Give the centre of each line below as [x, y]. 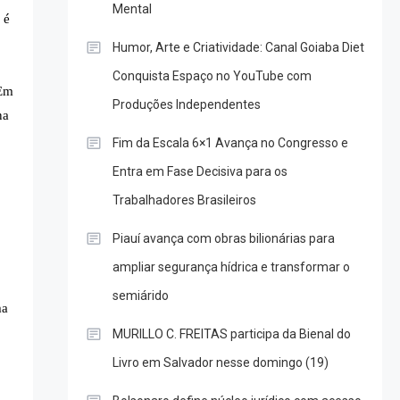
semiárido [140, 296]
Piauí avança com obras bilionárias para [223, 239]
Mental [132, 9]
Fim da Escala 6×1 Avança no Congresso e [230, 143]
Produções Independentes [186, 105]
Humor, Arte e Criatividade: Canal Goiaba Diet [238, 48]
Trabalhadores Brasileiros [184, 200]
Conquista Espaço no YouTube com [212, 76]
